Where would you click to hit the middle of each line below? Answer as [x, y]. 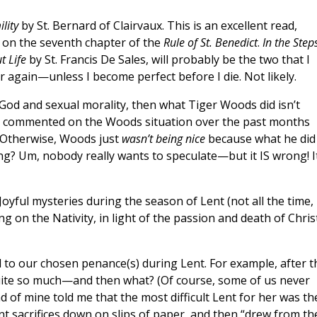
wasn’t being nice [163, 139]
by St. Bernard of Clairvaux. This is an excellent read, [157, 26]
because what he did [260, 139]
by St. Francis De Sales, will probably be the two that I [168, 60]
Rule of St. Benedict [210, 43]
